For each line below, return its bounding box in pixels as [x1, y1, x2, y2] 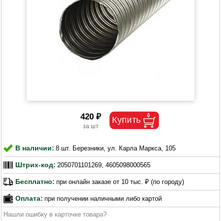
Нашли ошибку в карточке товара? [3, 210, 107, 218]
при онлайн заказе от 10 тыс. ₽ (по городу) [56, 178, 184, 186]
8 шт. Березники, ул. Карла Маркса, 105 [56, 144, 176, 152]
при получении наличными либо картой [44, 194, 162, 202]
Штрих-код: [15, 161, 56, 169]
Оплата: [15, 194, 43, 203]
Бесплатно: [15, 178, 55, 186]
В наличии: [15, 144, 55, 152]
